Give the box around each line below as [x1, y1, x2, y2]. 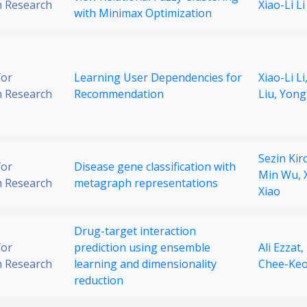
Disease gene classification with [74, 159, 236, 175]
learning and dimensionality [74, 256, 217, 272]
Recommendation [74, 86, 164, 102]
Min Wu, [258, 167, 304, 183]
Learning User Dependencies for [74, 70, 242, 86]
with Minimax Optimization [74, 5, 212, 21]
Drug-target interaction [74, 223, 196, 239]
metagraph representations [74, 175, 218, 191]
